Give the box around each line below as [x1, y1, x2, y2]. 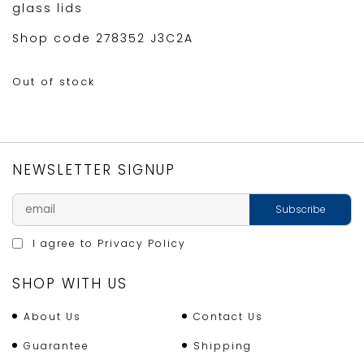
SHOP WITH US [12, 274, 128, 294]
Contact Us [193, 310, 263, 324]
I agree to [28, 236, 97, 251]
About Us [24, 310, 81, 324]
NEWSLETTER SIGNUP [12, 160, 175, 180]
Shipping [193, 339, 252, 353]
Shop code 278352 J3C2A [12, 30, 193, 47]
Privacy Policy [97, 236, 186, 251]
